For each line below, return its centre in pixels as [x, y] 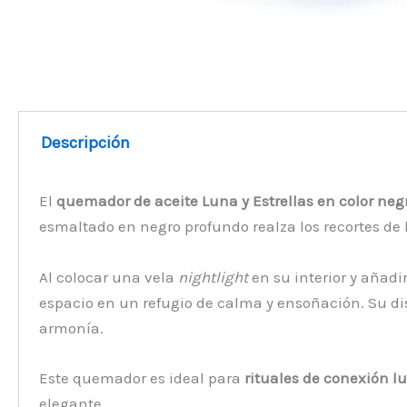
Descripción [86, 142]
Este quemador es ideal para [142, 377]
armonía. [72, 328]
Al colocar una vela [109, 277]
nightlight [213, 277]
